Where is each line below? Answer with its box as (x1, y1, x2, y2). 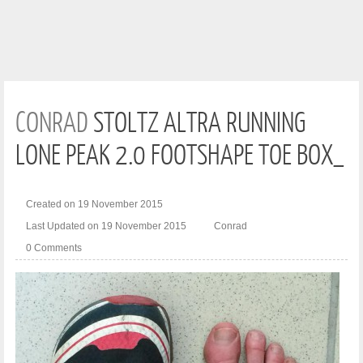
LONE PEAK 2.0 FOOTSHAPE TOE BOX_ (15, 136, 344, 170)
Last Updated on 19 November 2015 (26, 220, 186, 232)
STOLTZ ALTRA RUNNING (88, 104, 305, 138)
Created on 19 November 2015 (26, 199, 163, 210)
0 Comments (26, 242, 82, 254)
